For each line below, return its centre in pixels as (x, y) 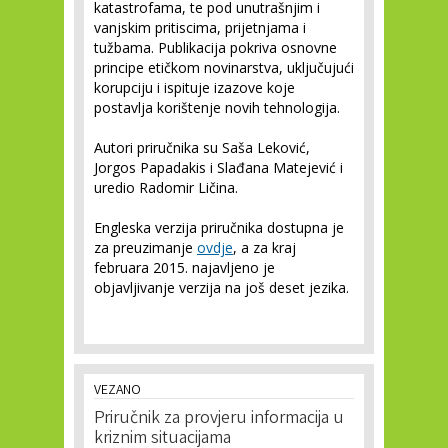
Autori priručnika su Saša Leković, (202, 148)
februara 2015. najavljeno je (184, 268)
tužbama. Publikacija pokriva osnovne (215, 48)
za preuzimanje (145, 248)
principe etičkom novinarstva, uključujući (224, 68)
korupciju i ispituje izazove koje (194, 88)
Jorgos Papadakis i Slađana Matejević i (218, 168)
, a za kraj (264, 248)
